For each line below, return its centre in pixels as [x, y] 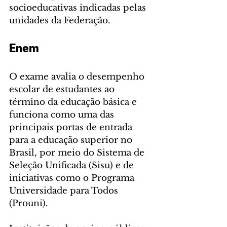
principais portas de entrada [72, 127]
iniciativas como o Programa [73, 178]
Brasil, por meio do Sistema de [78, 153]
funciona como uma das [63, 115]
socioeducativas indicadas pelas [79, 8]
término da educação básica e [74, 102]
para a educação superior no [72, 140]
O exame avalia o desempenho [78, 77]
